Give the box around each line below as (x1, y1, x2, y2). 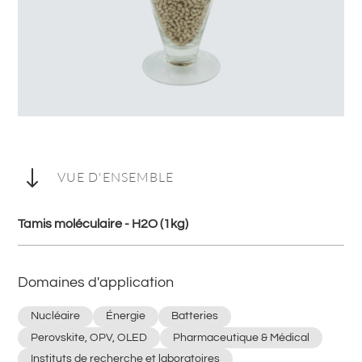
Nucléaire (31, 310, 81, 322)
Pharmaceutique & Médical (173, 331, 310, 343)
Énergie (106, 310, 146, 322)
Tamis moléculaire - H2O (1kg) (18, 217, 189, 230)
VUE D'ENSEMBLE (57, 168, 174, 185)
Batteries (171, 310, 219, 322)
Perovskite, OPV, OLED (31, 331, 148, 343)
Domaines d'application (18, 274, 175, 290)
